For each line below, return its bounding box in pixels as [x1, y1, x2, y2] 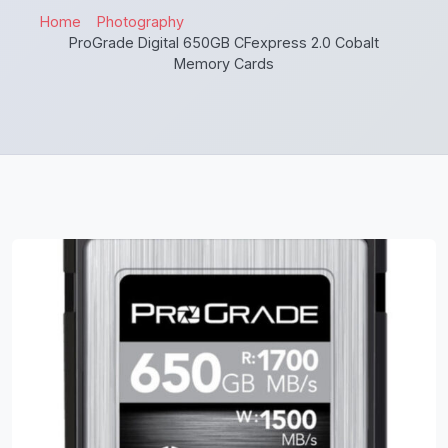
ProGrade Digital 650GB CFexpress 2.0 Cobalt [69, 34, 379, 51]
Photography [97, 13, 184, 30]
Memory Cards [174, 55, 274, 72]
